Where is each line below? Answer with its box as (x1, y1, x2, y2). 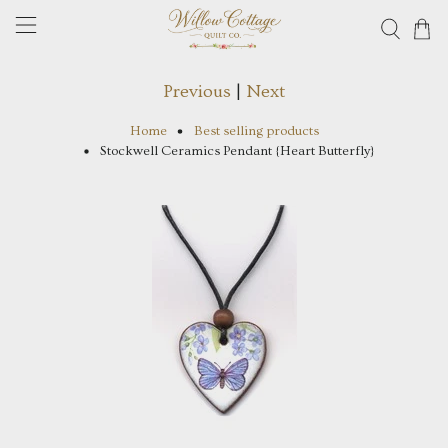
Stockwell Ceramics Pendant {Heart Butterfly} (100, 143, 375, 160)
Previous (163, 80, 231, 102)
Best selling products (193, 122, 319, 139)
